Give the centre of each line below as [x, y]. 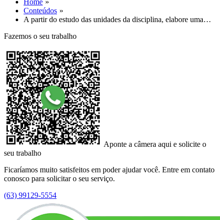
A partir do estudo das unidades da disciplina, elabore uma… [117, 19]
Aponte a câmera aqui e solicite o [155, 144]
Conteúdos [40, 11]
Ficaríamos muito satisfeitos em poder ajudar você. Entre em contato [109, 170]
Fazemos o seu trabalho [40, 36]
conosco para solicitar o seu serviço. [59, 179]
